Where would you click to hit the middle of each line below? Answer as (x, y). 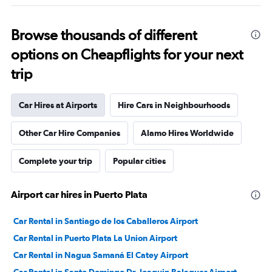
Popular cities (139, 161)
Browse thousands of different (104, 35)
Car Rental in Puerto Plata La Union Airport (95, 238)
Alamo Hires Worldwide (187, 133)
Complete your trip (56, 161)
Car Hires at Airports (58, 105)
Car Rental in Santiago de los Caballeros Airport (106, 221)
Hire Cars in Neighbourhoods (174, 105)
